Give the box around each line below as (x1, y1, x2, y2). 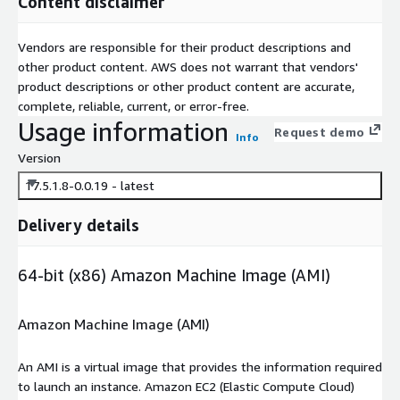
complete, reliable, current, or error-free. (18, 97, 249, 113)
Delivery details (18, 214, 139, 235)
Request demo (274, 123, 364, 139)
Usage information (18, 116, 229, 146)
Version (18, 149, 61, 165)
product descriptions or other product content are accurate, (18, 78, 354, 94)
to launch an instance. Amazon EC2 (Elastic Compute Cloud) (18, 378, 354, 394)
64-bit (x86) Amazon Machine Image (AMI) (18, 264, 330, 285)
